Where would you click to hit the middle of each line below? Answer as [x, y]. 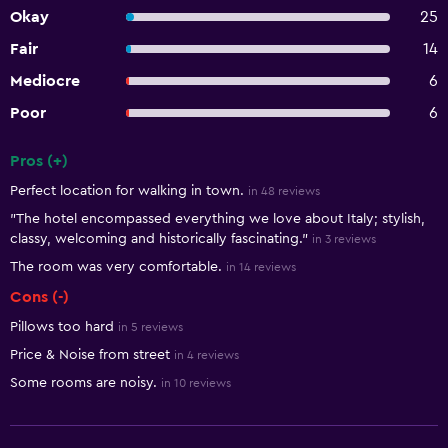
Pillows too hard [62, 327]
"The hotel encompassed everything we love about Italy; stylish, [217, 219]
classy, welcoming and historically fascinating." [159, 239]
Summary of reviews [95, 178]
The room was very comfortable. [116, 267]
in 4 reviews [206, 355]
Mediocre [45, 81]
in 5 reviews [150, 327]
